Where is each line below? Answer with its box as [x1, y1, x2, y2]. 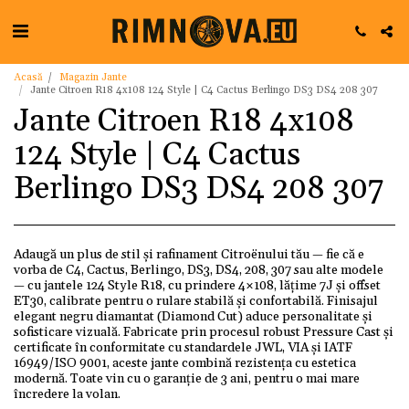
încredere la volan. [14, 386, 121, 403]
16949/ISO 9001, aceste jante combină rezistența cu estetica [14, 355, 356, 372]
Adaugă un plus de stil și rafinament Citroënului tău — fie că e [14, 246, 364, 263]
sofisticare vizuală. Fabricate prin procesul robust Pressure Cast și [14, 324, 393, 341]
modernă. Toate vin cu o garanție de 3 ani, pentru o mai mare [14, 371, 360, 387]
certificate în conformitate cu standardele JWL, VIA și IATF [14, 340, 352, 356]
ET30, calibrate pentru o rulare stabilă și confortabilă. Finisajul [14, 293, 378, 309]
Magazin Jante [59, 71, 127, 84]
